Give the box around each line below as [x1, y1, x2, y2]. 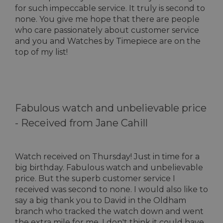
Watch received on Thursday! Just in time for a [15, 152, 200, 161]
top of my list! [15, 47, 68, 57]
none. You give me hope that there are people [15, 14, 200, 24]
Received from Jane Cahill [21, 117, 148, 129]
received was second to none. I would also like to [15, 185, 208, 194]
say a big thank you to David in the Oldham [15, 196, 186, 205]
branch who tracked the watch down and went [15, 207, 204, 216]
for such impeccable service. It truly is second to [15, 3, 205, 13]
